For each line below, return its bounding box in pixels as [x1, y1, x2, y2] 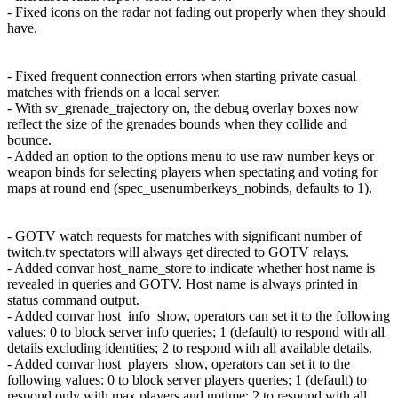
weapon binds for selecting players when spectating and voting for [7, 163, 378, 179]
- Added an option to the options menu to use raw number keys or [7, 147, 374, 163]
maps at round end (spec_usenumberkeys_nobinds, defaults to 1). [7, 179, 372, 195]
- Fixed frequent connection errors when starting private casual [7, 68, 356, 84]
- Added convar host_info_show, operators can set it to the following [7, 307, 390, 323]
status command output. [7, 291, 139, 307]
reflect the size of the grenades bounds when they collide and [7, 115, 347, 131]
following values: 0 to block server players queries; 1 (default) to [7, 371, 367, 387]
